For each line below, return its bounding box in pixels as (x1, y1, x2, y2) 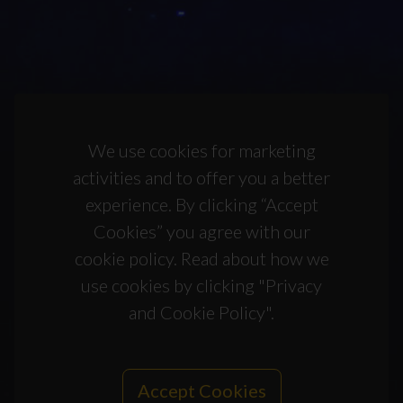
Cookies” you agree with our (93, 220, 310, 242)
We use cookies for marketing (87, 139, 316, 161)
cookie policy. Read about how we (74, 247, 329, 269)
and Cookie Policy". (129, 301, 274, 323)
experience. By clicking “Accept (85, 193, 318, 215)
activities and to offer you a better (73, 166, 330, 188)
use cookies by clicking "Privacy (81, 274, 322, 296)
